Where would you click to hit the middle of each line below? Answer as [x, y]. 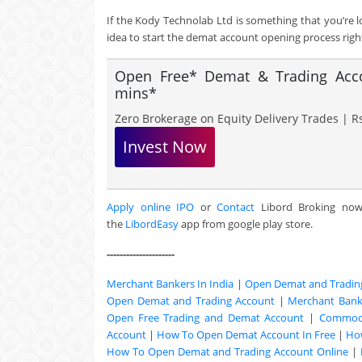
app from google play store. [246, 224]
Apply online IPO [151, 207]
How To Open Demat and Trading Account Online [227, 351]
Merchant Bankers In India [170, 284]
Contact [236, 207]
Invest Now [165, 147]
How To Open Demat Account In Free [246, 335]
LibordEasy [152, 224]
